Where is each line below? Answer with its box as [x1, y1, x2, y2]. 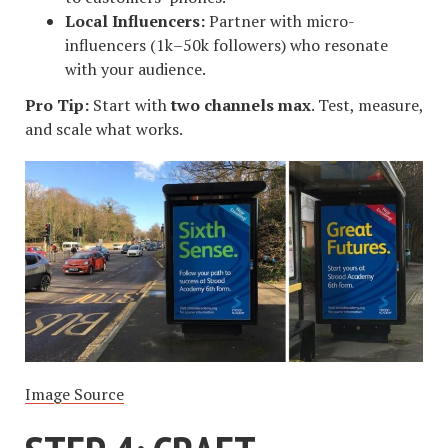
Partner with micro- [205, 9, 355, 32]
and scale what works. [25, 118, 183, 141]
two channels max [171, 94, 311, 117]
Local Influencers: [65, 9, 205, 32]
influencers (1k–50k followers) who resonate [65, 33, 388, 56]
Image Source [25, 383, 124, 406]
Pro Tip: [25, 94, 89, 117]
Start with [89, 94, 171, 117]
